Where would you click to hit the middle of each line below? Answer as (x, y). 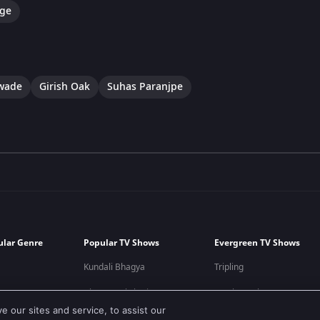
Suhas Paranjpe (145, 86)
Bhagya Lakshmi (116, 292)
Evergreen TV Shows (257, 242)
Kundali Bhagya (115, 267)
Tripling (229, 267)
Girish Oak (65, 86)
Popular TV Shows (122, 242)
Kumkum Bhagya (248, 292)
